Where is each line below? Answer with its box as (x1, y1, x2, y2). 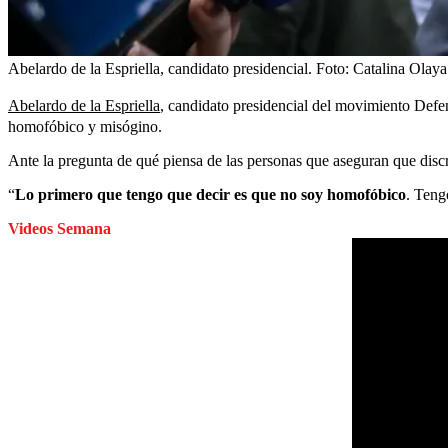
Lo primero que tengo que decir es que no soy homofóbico (15, 186, 406, 203)
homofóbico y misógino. (8, 118, 162, 135)
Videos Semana (8, 220, 111, 237)
